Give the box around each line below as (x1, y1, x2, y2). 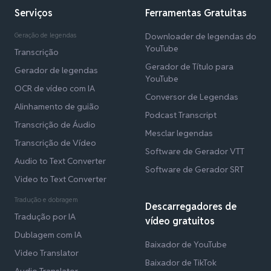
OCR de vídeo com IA (15, 83, 95, 94)
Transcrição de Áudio (15, 119, 96, 131)
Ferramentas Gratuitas (145, 7, 247, 20)
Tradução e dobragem (15, 195, 78, 204)
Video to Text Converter (15, 174, 106, 185)
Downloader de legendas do (145, 31, 256, 42)
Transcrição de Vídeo (15, 137, 96, 149)
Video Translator (15, 247, 79, 259)
